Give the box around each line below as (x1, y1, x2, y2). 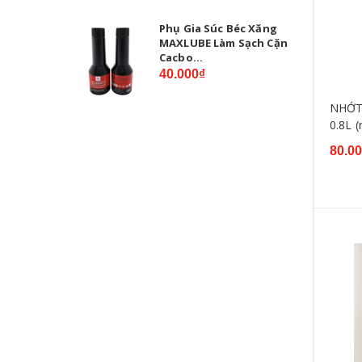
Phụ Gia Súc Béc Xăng (159, 20, 277, 36)
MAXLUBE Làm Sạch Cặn (159, 35, 288, 50)
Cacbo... (159, 49, 204, 65)
